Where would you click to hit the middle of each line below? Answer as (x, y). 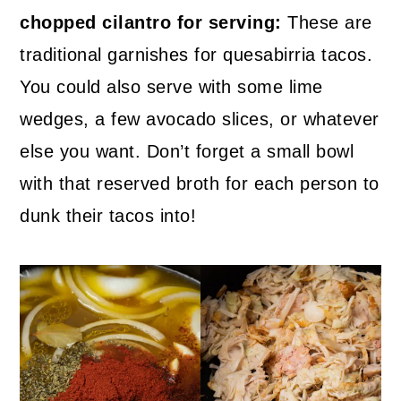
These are (327, 23)
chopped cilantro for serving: (151, 23)
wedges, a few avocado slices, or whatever (200, 119)
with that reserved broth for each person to (200, 184)
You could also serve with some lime (171, 87)
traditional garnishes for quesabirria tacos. (196, 55)
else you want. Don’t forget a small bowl (187, 152)
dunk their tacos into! (108, 216)
